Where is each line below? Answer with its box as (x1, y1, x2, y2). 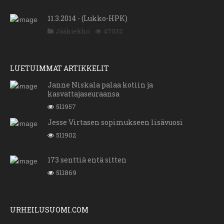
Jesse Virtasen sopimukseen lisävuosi (47, 117, 183, 127)
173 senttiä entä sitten (47, 155, 126, 165)
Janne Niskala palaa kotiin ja (47, 80, 153, 90)
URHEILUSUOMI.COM (10, 205, 88, 215)
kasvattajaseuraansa (47, 89, 119, 99)
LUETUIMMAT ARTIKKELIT (10, 63, 109, 73)
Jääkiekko (55, 26, 90, 36)
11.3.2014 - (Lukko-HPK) (47, 13, 127, 23)
